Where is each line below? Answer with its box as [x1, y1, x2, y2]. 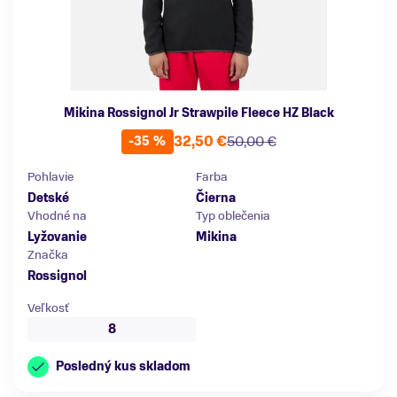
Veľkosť [27, 300, 69, 317]
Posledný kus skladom [56, 358, 191, 376]
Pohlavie [27, 168, 74, 186]
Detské [27, 190, 69, 207]
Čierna [196, 190, 236, 207]
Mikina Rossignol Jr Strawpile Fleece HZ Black [63, 105, 334, 122]
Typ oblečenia [196, 207, 270, 225]
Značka [27, 246, 68, 264]
